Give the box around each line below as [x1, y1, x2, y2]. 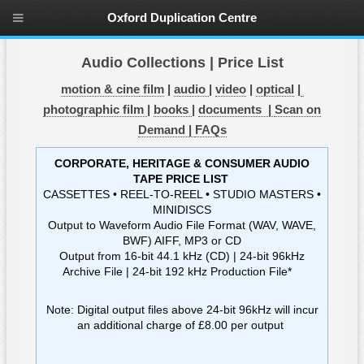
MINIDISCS [153, 202, 211, 216]
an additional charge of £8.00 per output [77, 318, 287, 331]
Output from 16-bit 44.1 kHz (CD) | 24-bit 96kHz [59, 249, 305, 262]
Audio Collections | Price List [80, 54, 284, 71]
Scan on [275, 103, 321, 117]
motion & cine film [60, 83, 164, 97]
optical [255, 83, 294, 97]
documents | [198, 103, 275, 117]
